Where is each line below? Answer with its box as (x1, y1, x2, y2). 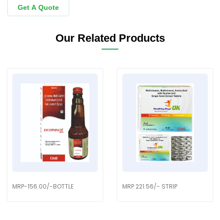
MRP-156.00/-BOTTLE (12, 182, 74, 191)
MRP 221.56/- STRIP (122, 182, 177, 191)
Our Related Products (55, 31, 165, 44)
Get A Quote (18, 3, 59, 11)
